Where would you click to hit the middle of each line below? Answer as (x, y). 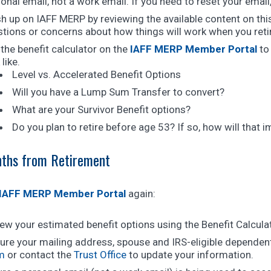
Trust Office (100, 255)
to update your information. (190, 255)
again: (142, 194)
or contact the (39, 255)
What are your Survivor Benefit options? (101, 109)
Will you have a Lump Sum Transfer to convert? (118, 92)
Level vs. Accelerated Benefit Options (96, 74)
